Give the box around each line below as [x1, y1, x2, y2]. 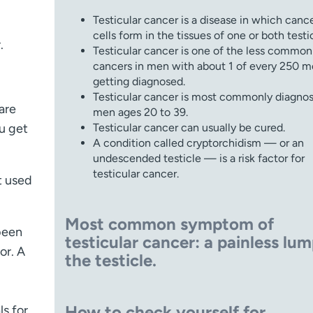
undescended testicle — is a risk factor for [92, 152, 305, 166]
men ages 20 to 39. [92, 105, 188, 119]
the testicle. [64, 250, 156, 271]
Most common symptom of [64, 214, 274, 235]
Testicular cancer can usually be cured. [92, 121, 285, 135]
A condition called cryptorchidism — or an [92, 136, 304, 150]
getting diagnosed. [92, 75, 185, 89]
